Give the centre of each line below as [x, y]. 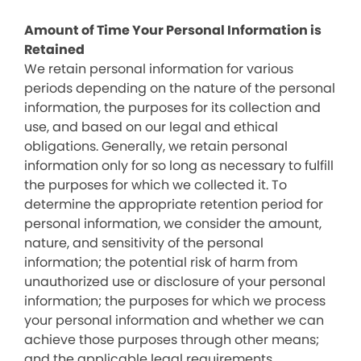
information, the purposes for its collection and [172, 108]
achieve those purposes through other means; [172, 340]
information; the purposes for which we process [175, 301]
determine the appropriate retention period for [174, 204]
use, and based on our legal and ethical [151, 127]
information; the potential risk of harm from [161, 262]
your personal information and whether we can [174, 320]
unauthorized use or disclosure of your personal [175, 282]
